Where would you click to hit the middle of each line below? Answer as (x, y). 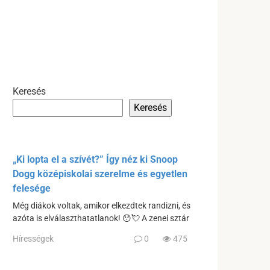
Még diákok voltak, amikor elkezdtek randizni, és (102, 206)
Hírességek (33, 238)
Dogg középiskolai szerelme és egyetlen (100, 174)
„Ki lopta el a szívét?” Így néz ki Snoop (95, 159)
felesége (32, 188)
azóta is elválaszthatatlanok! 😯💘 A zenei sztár (101, 218)
